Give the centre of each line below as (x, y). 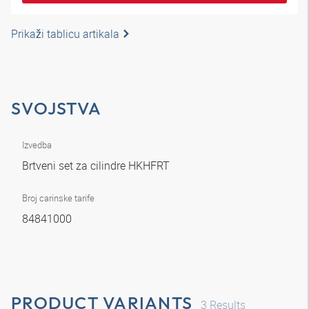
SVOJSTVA (56, 108)
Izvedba (37, 145)
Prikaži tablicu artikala (65, 34)
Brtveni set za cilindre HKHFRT (97, 166)
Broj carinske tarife (58, 198)
